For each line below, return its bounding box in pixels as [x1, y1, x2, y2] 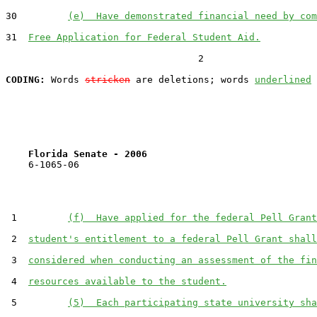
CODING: [6, 74, 45, 85]
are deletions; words [130, 74, 255, 85]
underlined [255, 74, 311, 85]
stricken [85, 74, 130, 85]
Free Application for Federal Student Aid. [28, 31, 260, 42]
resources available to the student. [28, 275, 226, 287]
